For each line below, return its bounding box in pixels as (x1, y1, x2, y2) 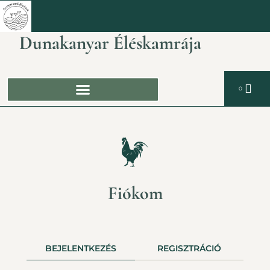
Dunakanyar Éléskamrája (19, 31, 201, 54)
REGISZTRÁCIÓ (157, 243, 221, 254)
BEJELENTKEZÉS (45, 243, 116, 254)
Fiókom (107, 182, 163, 204)
